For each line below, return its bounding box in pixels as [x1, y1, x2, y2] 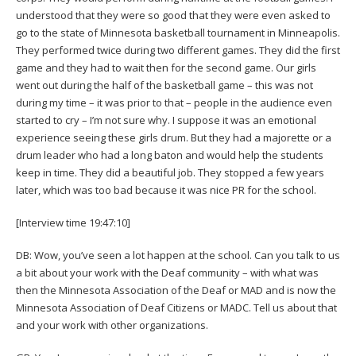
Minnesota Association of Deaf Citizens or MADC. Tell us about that [16, 300, 337, 315]
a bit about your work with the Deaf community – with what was [16, 265, 319, 280]
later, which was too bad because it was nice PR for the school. [16, 182, 319, 197]
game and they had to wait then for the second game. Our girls [16, 60, 316, 75]
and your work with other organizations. [16, 317, 211, 332]
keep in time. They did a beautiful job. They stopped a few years [16, 164, 324, 180]
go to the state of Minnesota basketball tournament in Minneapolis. [16, 25, 340, 40]
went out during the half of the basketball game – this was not [16, 77, 313, 92]
